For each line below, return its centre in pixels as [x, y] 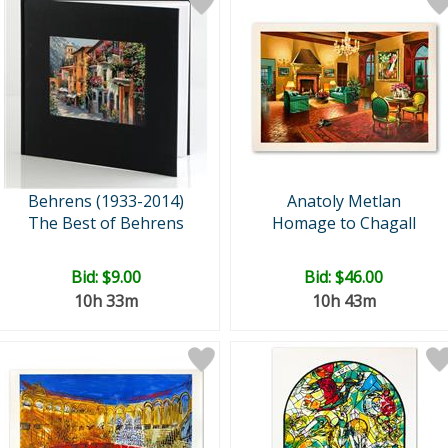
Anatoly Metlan [343, 201]
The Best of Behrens [105, 223]
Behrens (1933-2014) [105, 201]
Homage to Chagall [343, 223]
